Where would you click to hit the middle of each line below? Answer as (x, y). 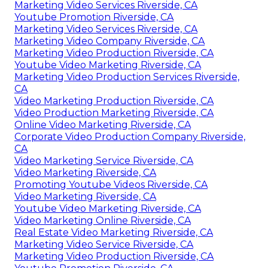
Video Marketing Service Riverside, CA (104, 160)
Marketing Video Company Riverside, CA (109, 41)
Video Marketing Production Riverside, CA (114, 100)
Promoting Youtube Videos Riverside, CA (111, 184)
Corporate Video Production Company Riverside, (130, 136)
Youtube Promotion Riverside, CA (94, 17)
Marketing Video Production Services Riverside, (127, 77)
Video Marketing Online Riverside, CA (103, 220)
